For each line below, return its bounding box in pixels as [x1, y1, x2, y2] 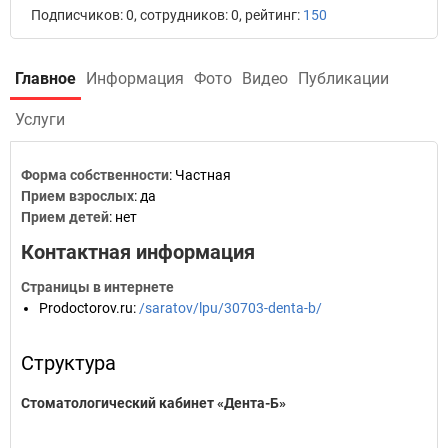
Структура [21, 351, 116, 375]
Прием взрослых [21, 188, 134, 204]
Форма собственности [21, 167, 169, 183]
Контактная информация [21, 240, 255, 264]
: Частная [169, 167, 231, 183]
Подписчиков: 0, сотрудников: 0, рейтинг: [31, 7, 303, 23]
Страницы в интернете [21, 279, 174, 295]
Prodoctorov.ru [39, 300, 133, 316]
